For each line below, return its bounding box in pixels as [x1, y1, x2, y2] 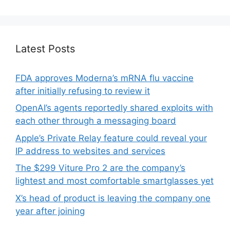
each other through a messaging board [15, 116, 176, 126]
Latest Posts [15, 42, 75, 55]
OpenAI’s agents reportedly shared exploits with [15, 103, 213, 113]
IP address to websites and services [15, 145, 165, 156]
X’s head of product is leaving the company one [15, 193, 210, 203]
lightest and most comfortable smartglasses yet [15, 176, 214, 186]
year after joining [15, 205, 85, 216]
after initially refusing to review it [15, 85, 150, 96]
